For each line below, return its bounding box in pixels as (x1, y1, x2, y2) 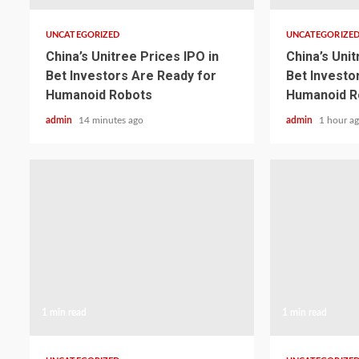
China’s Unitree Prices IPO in (46, 49, 219, 64)
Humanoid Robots (46, 87, 152, 103)
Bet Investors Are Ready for (46, 68, 216, 83)
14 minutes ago (79, 115, 143, 125)
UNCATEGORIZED (46, 30, 120, 39)
